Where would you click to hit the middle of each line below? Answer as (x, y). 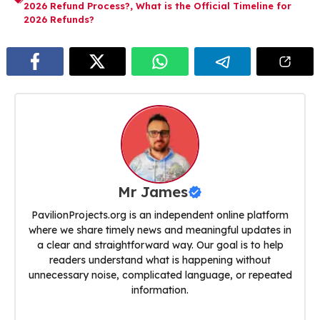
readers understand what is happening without (160, 260)
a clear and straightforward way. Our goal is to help (160, 245)
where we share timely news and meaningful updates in (160, 230)
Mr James (153, 191)
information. (160, 290)
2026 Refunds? (59, 20)
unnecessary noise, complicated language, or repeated (160, 275)
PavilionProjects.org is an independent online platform (160, 215)
